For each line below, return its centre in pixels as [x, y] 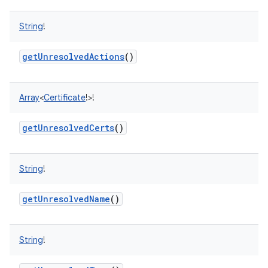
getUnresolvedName [66, 199]
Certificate [65, 98]
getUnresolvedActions [73, 57]
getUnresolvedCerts [68, 128]
